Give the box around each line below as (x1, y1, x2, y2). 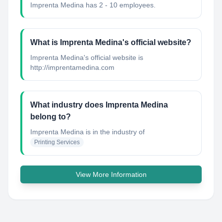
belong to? (30, 112, 71, 121)
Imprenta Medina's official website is (30, 54, 143, 61)
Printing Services (34, 139, 80, 146)
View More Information (75, 170, 147, 178)
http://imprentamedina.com (30, 63, 114, 71)
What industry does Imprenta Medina (30, 101, 168, 109)
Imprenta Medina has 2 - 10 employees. (30, 1, 156, 9)
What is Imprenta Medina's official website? (30, 38, 191, 47)
